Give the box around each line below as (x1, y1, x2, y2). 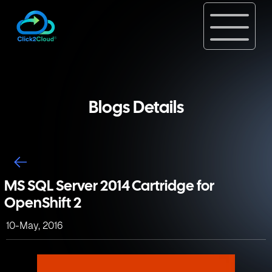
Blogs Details (88, 101, 184, 117)
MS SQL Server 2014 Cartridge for (4, 180, 214, 194)
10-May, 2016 (6, 220, 63, 231)
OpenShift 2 (4, 197, 81, 211)
